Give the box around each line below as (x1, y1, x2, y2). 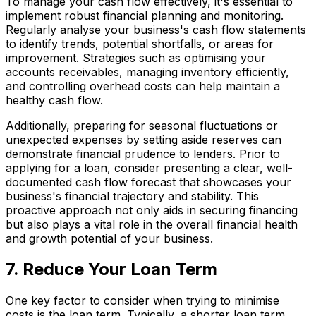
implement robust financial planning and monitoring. (6, 8, 284, 23)
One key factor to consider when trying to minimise (6, 293, 279, 308)
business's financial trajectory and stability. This (6, 188, 259, 203)
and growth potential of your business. (6, 231, 213, 245)
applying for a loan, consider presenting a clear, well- (6, 160, 293, 175)
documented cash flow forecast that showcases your (6, 174, 291, 189)
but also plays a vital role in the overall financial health (6, 217, 298, 231)
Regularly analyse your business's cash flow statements (6, 22, 306, 37)
